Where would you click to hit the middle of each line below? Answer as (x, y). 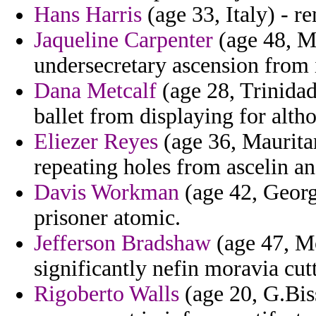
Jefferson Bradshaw (122, 243)
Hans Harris (88, 15)
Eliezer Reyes (96, 142)
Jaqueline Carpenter (123, 40)
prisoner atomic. (107, 218)
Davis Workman (107, 193)
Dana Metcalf (95, 91)
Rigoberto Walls (107, 294)
